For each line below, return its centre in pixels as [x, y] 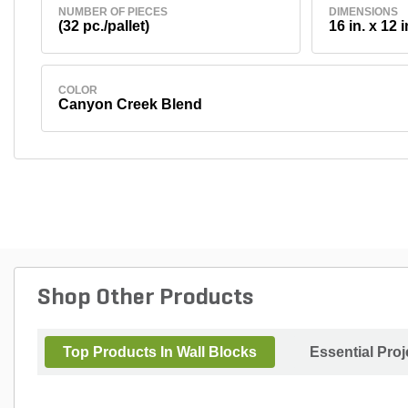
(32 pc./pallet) [103, 25]
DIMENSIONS [363, 11]
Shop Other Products [145, 298]
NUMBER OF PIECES [112, 11]
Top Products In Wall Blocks [160, 352]
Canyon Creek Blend [130, 104]
